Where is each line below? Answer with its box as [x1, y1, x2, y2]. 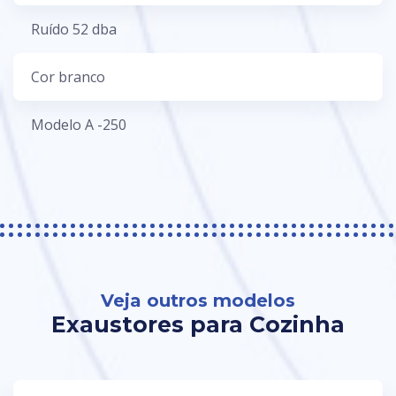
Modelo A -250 [31, 115, 126, 134]
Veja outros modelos [101, 290, 295, 311]
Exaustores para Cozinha [51, 311, 345, 338]
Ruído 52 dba [31, 19, 117, 39]
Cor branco [31, 67, 105, 87]
